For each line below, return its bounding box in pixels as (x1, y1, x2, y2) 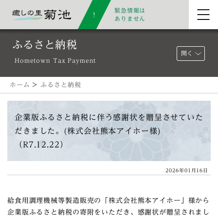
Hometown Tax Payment (15, 58, 96, 63)
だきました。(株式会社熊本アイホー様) (15, 127, 161, 135)
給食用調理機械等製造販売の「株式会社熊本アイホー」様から (7, 197, 210, 204)
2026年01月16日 (165, 168, 208, 173)
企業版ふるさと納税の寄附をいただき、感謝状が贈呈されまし (7, 209, 210, 216)
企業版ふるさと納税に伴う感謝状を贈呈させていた (15, 113, 203, 121)
